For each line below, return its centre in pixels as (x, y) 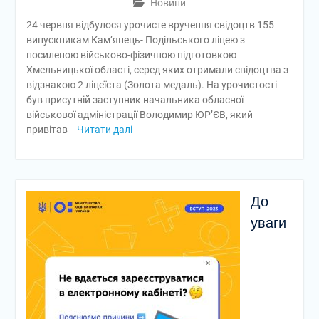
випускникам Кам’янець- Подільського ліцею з (135, 40)
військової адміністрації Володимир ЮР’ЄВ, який (139, 115)
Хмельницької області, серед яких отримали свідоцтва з (157, 70)
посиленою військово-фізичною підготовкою (131, 55)
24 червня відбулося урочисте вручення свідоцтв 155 (150, 25)
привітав (48, 130)
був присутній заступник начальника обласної (135, 100)
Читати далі (104, 130)
